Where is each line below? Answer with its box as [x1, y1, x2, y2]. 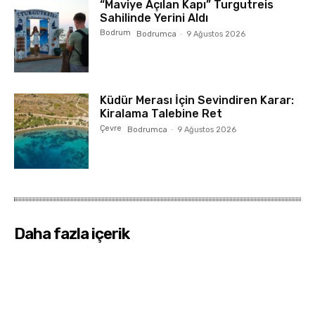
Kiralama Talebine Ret [100, 107, 223, 121]
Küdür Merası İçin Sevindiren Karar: [100, 94, 295, 108]
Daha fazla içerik [14, 224, 129, 243]
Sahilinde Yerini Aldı [100, 11, 209, 25]
